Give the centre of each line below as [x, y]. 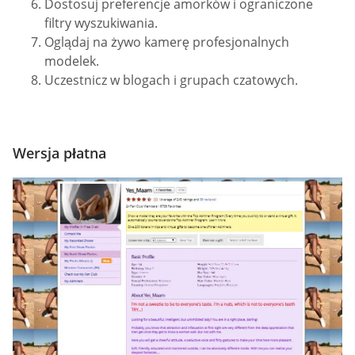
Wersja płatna [59, 153]
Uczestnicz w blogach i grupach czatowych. [171, 80]
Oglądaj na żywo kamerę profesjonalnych [167, 42]
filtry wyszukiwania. [101, 23]
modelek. [72, 61]
